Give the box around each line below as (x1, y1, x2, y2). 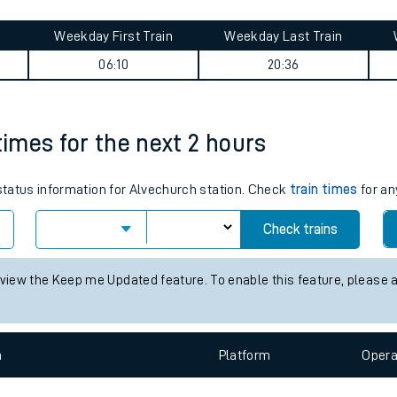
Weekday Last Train (224, 117, 343, 131)
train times (289, 270, 358, 284)
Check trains (262, 310, 338, 324)
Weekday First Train (54, 117, 173, 131)
